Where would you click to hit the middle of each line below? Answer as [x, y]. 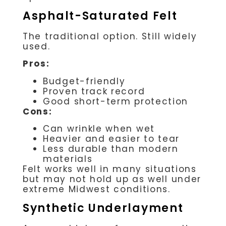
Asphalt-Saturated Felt [100, 16]
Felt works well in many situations [110, 169]
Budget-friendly [84, 81]
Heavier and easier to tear [111, 138]
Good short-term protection [116, 101]
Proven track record [94, 91]
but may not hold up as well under [112, 179]
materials [68, 159]
